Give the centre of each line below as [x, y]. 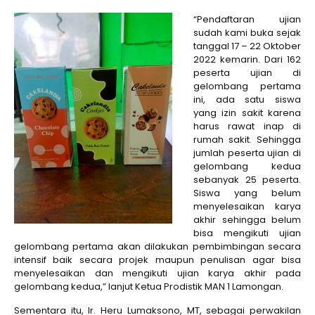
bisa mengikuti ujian [247, 233]
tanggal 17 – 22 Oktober [247, 46]
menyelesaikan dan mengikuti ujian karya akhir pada [157, 273]
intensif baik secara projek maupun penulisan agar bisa [157, 260]
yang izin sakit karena [247, 113]
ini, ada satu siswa [247, 99]
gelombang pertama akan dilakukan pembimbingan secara [157, 246]
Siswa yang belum [247, 193]
